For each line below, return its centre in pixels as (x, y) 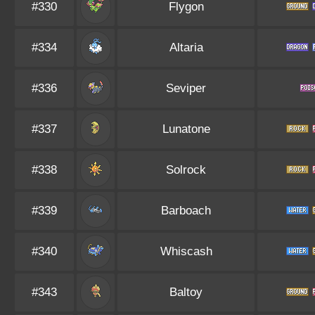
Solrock (186, 170)
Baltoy (186, 292)
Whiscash (186, 251)
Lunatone (186, 129)
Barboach (186, 211)
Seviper (186, 88)
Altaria (186, 47)
